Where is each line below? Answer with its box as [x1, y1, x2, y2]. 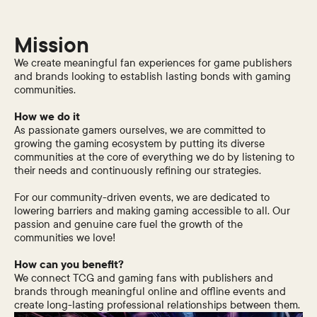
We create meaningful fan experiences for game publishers [14, 56, 293, 71]
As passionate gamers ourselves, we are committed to [14, 123, 266, 138]
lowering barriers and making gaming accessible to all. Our [14, 204, 291, 219]
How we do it [14, 110, 81, 125]
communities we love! [14, 231, 116, 246]
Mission [14, 31, 90, 60]
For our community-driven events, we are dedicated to [14, 190, 270, 205]
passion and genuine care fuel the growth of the [14, 217, 243, 232]
